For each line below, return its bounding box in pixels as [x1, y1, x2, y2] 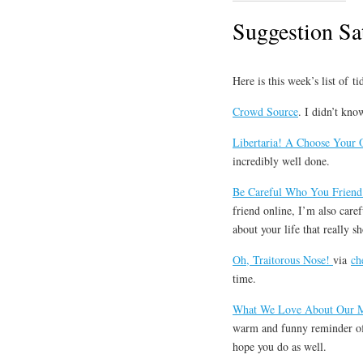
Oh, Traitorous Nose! [233, 252, 333, 268]
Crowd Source [233, 104, 298, 120]
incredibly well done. [233, 153, 330, 169]
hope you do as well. [233, 339, 327, 355]
